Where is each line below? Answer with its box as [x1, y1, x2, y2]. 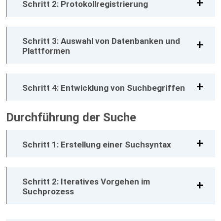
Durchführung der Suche [6, 110, 136, 124]
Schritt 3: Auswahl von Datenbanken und [22, 36, 180, 46]
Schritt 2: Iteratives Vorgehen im [22, 176, 150, 186]
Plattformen [22, 45, 70, 56]
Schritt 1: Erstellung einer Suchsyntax [22, 139, 171, 149]
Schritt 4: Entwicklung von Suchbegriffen [22, 82, 185, 93]
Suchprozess [22, 186, 74, 196]
